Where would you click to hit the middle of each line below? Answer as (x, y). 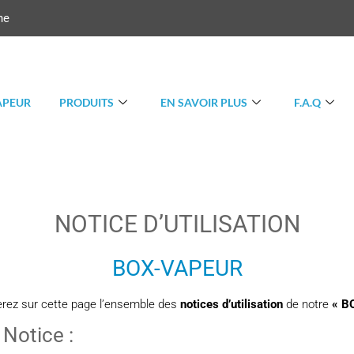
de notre (307, 305)
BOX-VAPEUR (177, 269)
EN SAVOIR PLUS (204, 103)
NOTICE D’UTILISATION (177, 224)
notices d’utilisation (232, 305)
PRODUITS (87, 103)
